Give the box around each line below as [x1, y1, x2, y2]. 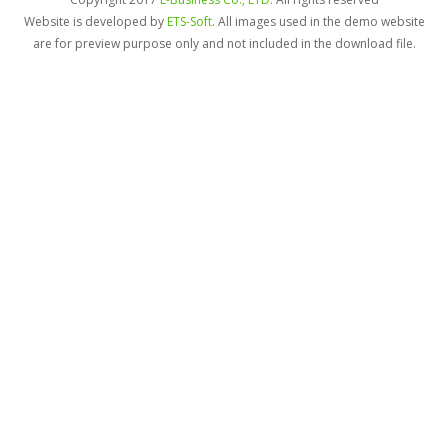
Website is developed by [23, 13, 167, 31]
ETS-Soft [166, 13, 212, 31]
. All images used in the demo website [211, 13, 425, 31]
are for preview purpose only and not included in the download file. [32, 35, 416, 53]
